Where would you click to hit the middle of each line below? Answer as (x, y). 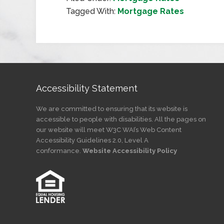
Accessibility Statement (87, 88)
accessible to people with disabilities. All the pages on (121, 119)
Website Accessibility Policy (130, 151)
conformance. (59, 151)
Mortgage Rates (151, 11)
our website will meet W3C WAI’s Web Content (109, 130)
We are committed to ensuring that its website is (112, 109)
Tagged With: (92, 11)
